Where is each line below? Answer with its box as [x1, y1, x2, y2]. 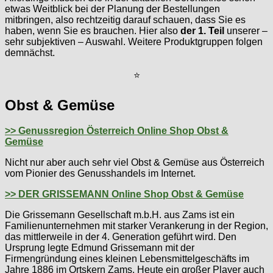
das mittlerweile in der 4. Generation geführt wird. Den [5, 232, 236, 243]
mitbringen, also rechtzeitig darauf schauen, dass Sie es [5, 14, 246, 25]
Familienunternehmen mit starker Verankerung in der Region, [5, 221, 268, 232]
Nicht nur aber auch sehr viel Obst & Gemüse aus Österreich [5, 157, 264, 168]
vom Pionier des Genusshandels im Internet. [5, 168, 196, 179]
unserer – [224, 25, 268, 36]
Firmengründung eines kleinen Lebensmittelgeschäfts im [5, 253, 249, 264]
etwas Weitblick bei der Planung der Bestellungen [5, 3, 220, 14]
